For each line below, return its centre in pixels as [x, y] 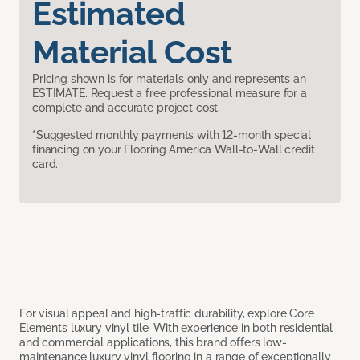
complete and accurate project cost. [127, 108]
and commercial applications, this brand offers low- [153, 343]
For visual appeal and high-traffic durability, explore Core [167, 314]
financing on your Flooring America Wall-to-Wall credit [174, 150]
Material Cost [132, 52]
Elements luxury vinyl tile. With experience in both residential [176, 328]
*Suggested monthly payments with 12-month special [172, 135]
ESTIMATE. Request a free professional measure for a [170, 94]
